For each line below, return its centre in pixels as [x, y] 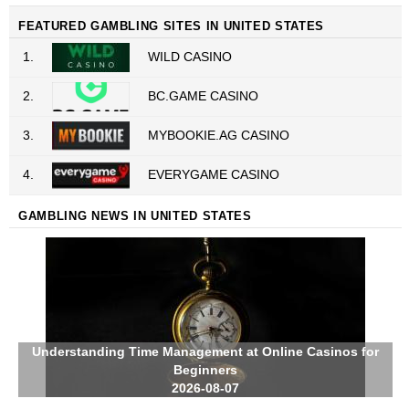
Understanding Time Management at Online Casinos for [205, 351]
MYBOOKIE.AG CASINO [219, 135]
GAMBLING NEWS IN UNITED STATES [135, 216]
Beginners [205, 370]
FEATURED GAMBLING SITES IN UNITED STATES [171, 26]
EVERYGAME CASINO [214, 174]
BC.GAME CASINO [203, 96]
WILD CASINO [190, 57]
